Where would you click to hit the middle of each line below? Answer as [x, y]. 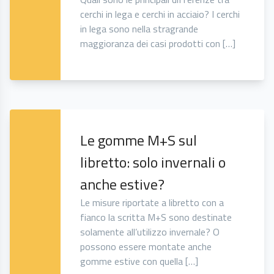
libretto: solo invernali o [153, 162]
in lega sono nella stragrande [139, 29]
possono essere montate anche [146, 247]
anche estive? [123, 184]
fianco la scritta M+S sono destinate [156, 217]
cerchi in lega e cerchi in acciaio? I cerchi [160, 14]
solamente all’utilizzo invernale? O [150, 232]
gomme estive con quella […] [139, 261]
